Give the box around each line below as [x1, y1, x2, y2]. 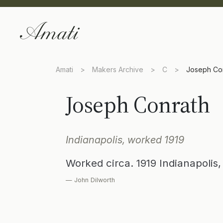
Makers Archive [92, 65, 143, 74]
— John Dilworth [66, 176, 115, 184]
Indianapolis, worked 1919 [66, 134, 184, 146]
